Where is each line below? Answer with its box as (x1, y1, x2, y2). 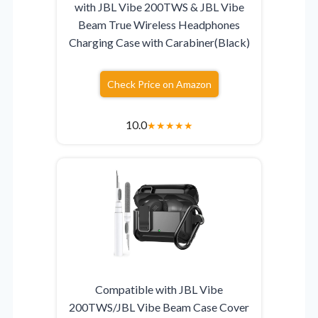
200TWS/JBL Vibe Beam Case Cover (69, 300, 249, 314)
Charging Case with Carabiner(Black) (68, 35, 250, 50)
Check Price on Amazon (106, 78, 212, 91)
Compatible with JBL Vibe (95, 283, 223, 297)
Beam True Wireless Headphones (78, 18, 240, 32)
